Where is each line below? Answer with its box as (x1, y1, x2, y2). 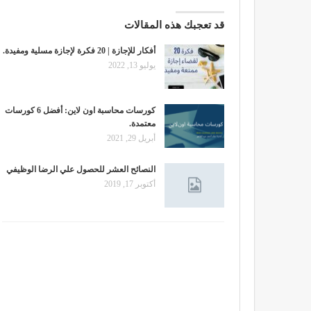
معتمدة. (129, 118, 155, 128)
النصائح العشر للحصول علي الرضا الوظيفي (6, 165, 155, 175)
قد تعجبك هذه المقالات (124, 19, 224, 31)
